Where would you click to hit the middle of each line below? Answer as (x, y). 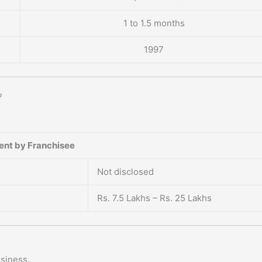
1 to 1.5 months (154, 23)
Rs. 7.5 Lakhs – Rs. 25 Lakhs (154, 198)
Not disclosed (125, 172)
